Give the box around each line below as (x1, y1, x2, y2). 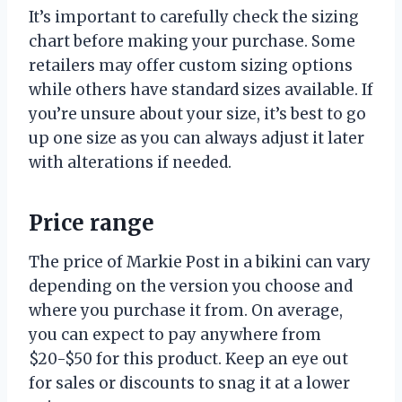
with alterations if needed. (29, 152, 232, 172)
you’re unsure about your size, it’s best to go (29, 103, 366, 124)
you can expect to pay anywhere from (29, 324, 321, 345)
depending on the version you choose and (29, 275, 353, 296)
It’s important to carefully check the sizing (29, 6, 359, 27)
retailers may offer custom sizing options (29, 55, 353, 75)
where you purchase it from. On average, (29, 300, 343, 320)
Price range (29, 208, 154, 237)
